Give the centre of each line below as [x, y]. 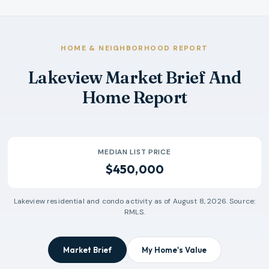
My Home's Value [174, 249]
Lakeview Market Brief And [134, 77]
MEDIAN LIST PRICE [134, 152]
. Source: [241, 201]
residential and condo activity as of [109, 201]
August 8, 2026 [199, 201]
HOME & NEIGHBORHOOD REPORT [134, 48]
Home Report [134, 97]
